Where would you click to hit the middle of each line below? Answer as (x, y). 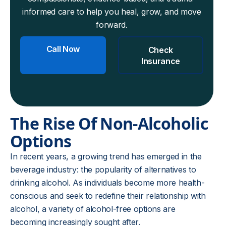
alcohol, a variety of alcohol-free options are (93, 209)
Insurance (160, 61)
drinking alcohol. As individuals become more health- (107, 183)
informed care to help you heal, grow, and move (112, 12)
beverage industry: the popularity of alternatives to (103, 169)
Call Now (63, 49)
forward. (112, 25)
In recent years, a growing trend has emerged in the (106, 156)
